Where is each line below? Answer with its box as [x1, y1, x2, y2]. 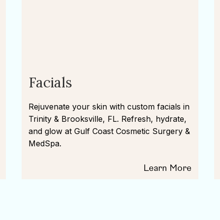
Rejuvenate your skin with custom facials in [28, 102, 190, 111]
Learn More [143, 163, 192, 174]
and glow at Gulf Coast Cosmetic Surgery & [28, 126, 190, 136]
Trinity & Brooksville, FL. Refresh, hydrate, [28, 114, 187, 124]
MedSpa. [28, 138, 61, 148]
